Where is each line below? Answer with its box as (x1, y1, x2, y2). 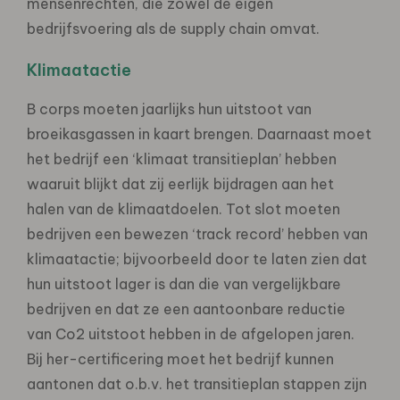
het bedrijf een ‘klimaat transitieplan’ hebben (27, 149, 337, 168)
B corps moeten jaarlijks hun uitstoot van (27, 99, 312, 118)
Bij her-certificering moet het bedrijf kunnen (27, 349, 334, 368)
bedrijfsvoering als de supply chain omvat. (27, 19, 320, 37)
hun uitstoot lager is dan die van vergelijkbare (27, 274, 341, 293)
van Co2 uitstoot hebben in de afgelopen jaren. (27, 324, 354, 343)
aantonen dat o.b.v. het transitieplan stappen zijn (27, 374, 367, 393)
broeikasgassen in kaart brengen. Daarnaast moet (27, 124, 371, 143)
